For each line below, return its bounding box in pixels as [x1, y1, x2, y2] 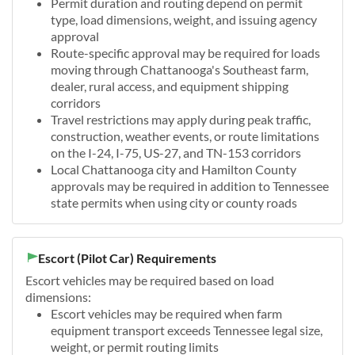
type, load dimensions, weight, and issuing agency [51, 11, 317, 27]
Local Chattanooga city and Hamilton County [51, 161, 296, 177]
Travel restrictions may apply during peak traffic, [51, 111, 311, 127]
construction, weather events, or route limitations [51, 128, 319, 143]
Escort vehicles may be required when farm [51, 305, 282, 321]
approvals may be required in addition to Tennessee [51, 177, 329, 193]
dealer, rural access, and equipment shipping [51, 78, 288, 94]
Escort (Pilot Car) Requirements [38, 250, 216, 265]
